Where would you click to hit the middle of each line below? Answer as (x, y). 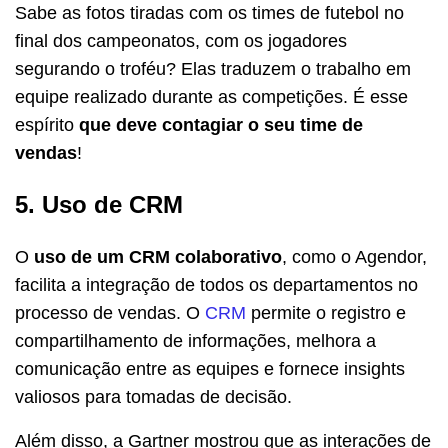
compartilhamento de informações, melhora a (195, 341)
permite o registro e (326, 313)
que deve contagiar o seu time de (218, 125)
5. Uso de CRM (99, 205)
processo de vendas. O (110, 313)
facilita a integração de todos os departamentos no (216, 285)
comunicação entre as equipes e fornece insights (210, 369)
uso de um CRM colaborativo (158, 257)
